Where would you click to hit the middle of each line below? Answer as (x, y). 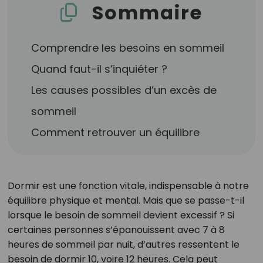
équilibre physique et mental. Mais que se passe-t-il (126, 200)
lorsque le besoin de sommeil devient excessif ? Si (121, 215)
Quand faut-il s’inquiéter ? (100, 69)
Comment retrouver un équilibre (116, 132)
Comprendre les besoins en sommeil (128, 48)
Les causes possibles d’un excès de (124, 90)
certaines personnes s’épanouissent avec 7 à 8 (116, 230)
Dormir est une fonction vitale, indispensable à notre (128, 186)
